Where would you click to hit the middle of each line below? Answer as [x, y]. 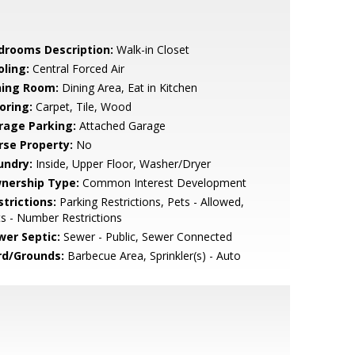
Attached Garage [120, 126]
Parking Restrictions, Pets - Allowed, [150, 202]
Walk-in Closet [151, 50]
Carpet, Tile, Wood [82, 107]
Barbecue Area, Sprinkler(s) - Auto [152, 256]
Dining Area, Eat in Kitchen [128, 88]
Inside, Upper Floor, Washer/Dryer [121, 164]
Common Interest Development [162, 183]
